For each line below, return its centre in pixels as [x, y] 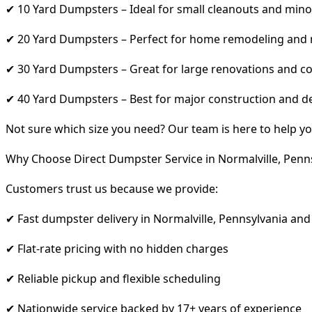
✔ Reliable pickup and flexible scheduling [113, 278]
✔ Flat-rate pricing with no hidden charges [117, 248]
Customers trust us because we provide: [112, 188]
